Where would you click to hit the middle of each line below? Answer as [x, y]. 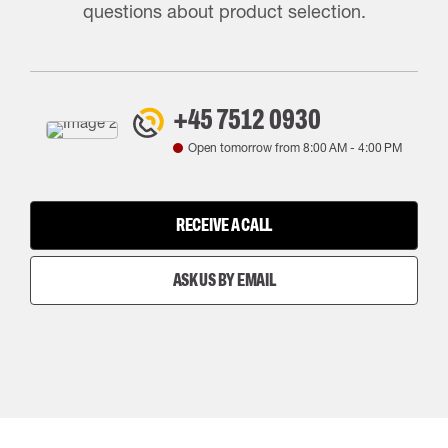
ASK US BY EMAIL [224, 280]
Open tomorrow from [245, 147]
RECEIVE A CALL [224, 225]
